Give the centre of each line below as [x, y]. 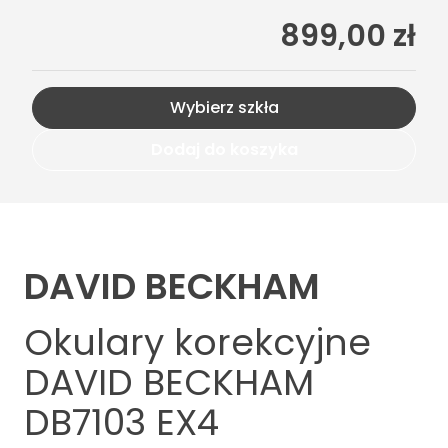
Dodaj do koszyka [224, 149]
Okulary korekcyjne [197, 342]
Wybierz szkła [224, 107]
